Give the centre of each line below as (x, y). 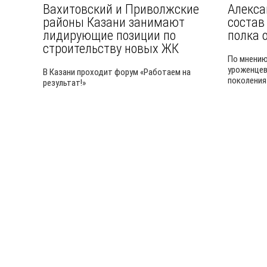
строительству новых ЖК (111, 48)
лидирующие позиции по (109, 35)
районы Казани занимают (114, 22)
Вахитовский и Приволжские (121, 9)
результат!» (64, 83)
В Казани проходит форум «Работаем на (117, 72)
